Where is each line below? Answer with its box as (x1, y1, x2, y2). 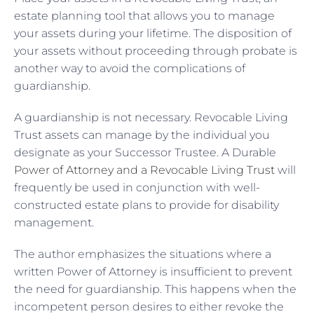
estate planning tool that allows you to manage (14, 8, 275, 22)
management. (14, 215, 97, 229)
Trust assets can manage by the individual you (14, 128, 270, 142)
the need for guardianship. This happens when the (14, 282, 296, 296)
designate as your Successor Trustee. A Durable (14, 145, 276, 159)
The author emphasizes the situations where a (14, 247, 271, 261)
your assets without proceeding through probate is (14, 43, 297, 57)
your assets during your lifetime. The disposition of (14, 26, 292, 40)
